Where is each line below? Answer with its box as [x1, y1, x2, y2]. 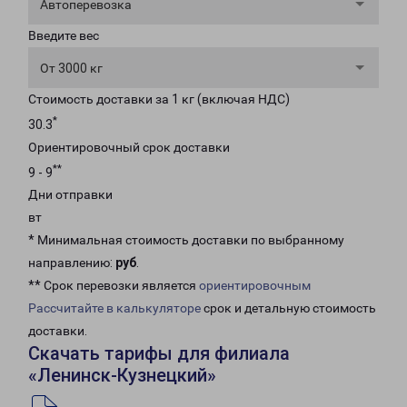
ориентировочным [199, 278, 311, 293]
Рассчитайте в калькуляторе [28, 301, 201, 316]
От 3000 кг [40, 61, 103, 75]
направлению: [28, 255, 115, 271]
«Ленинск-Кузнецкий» [28, 364, 216, 387]
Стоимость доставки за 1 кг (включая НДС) [28, 92, 290, 106]
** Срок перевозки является [28, 278, 199, 293]
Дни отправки [28, 187, 113, 203]
